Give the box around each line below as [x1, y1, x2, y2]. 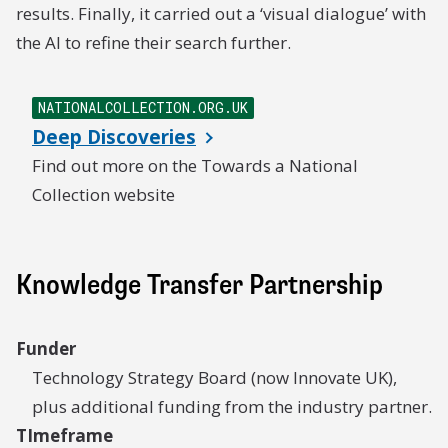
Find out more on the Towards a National [32, 154, 358, 177]
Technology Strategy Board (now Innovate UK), [32, 366, 397, 389]
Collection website [32, 183, 175, 206]
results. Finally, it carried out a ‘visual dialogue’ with [16, 2, 426, 25]
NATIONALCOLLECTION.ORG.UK [38, 98, 248, 117]
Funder [16, 337, 76, 360]
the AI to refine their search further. [16, 31, 291, 54]
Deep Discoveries [32, 124, 196, 150]
